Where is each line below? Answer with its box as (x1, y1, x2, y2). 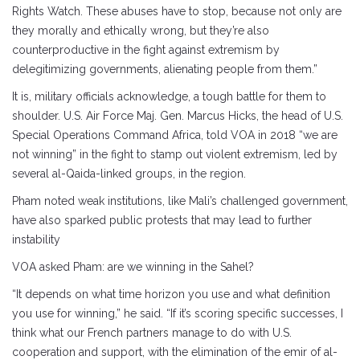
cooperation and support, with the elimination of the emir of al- (12, 345, 337, 358)
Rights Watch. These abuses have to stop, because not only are (12, 4, 342, 18)
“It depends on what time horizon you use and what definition (12, 287, 330, 301)
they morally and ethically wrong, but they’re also (12, 23, 269, 37)
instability (12, 232, 60, 246)
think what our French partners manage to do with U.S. (12, 325, 292, 339)
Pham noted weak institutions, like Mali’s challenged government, (12, 194, 348, 207)
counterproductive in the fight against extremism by (12, 43, 280, 56)
